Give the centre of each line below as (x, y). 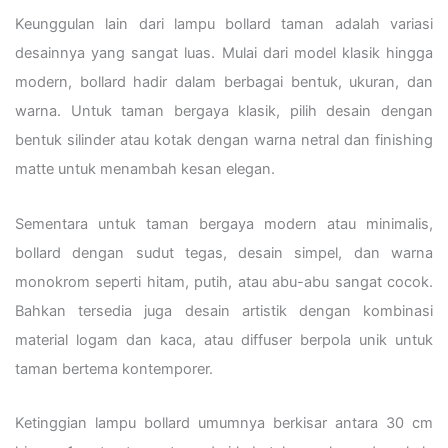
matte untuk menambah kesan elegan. (145, 169)
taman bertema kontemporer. (114, 368)
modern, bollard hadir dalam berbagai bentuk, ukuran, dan (224, 82)
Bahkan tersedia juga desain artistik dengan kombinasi (224, 310)
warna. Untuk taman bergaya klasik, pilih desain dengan (224, 111)
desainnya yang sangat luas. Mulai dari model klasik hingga (224, 53)
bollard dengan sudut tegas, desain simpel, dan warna (224, 252)
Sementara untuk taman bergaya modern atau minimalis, (224, 223)
